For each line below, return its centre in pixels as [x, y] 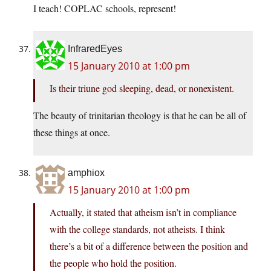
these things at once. [72, 132]
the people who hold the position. [113, 263]
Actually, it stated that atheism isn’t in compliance [143, 212]
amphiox [86, 173]
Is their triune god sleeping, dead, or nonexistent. [142, 88]
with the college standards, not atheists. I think [137, 229]
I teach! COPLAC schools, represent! [105, 8]
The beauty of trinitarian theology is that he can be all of [140, 116]
